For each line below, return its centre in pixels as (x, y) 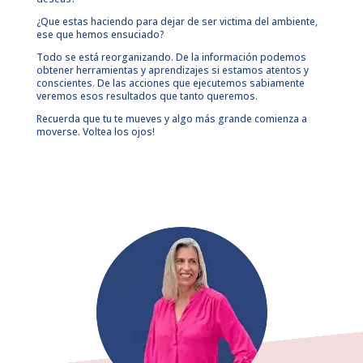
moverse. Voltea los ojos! (95, 131)
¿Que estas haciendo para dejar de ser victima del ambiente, (177, 21)
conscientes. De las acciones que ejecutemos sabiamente (170, 83)
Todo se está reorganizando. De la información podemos (171, 57)
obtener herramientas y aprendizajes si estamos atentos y (172, 70)
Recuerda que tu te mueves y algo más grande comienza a (171, 118)
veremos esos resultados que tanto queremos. (147, 96)
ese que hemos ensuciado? (100, 34)
